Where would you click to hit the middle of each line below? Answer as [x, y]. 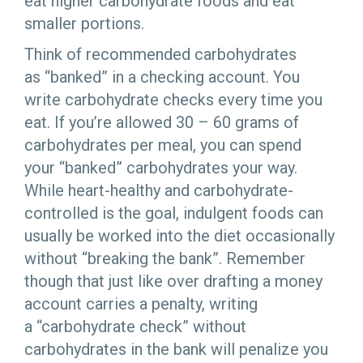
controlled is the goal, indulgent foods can [174, 213]
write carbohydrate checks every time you [173, 99]
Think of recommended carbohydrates [160, 54]
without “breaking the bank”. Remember [165, 258]
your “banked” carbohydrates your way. [163, 167]
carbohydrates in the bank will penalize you [176, 349]
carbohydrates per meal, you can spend [163, 145]
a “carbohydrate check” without [135, 326]
